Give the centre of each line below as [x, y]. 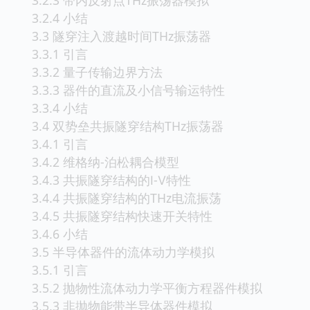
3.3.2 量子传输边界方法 [97, 72]
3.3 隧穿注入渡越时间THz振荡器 [121, 36]
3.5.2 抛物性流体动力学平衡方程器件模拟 [147, 288]
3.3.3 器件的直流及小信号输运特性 [128, 90]
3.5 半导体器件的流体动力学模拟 [123, 252]
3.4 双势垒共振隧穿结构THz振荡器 [128, 126]
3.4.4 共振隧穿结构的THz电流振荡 [127, 198]
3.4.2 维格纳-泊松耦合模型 [106, 162]
